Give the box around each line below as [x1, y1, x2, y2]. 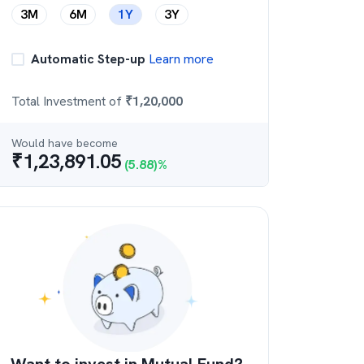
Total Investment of [11, 93, 125, 110]
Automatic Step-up [31, 50, 145, 67]
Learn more [145, 50, 214, 67]
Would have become [11, 136, 118, 150]
